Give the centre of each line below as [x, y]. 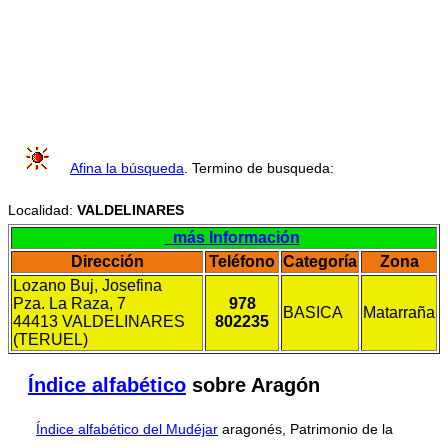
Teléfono [242, 262]
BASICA [313, 313]
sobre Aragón [253, 384]
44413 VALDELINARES [99, 322]
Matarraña [399, 313]
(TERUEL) [50, 340]
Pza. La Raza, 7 [69, 304]
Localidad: [42, 210]
